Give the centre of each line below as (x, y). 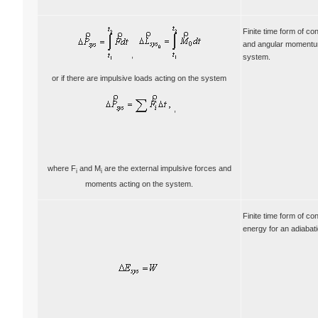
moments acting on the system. (139, 184)
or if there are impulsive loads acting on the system (139, 78)
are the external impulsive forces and (166, 168)
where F (61, 168)
